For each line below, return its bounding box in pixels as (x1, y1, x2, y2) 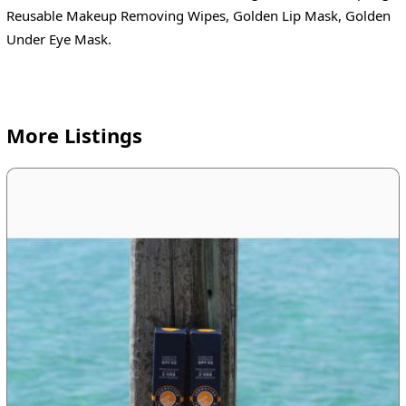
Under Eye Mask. (5, 29, 111, 48)
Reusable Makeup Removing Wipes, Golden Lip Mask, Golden (5, 5, 391, 24)
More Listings (5, 121, 142, 150)
